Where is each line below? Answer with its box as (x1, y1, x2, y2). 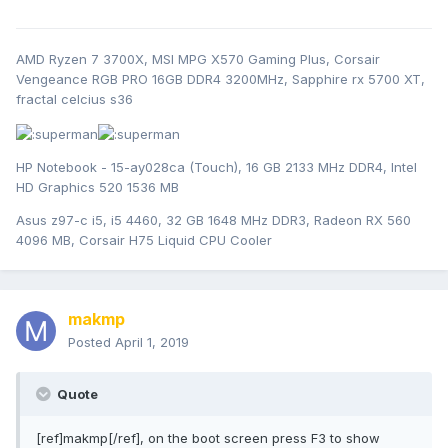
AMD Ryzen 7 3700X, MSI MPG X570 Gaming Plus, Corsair (16, 51, 380, 68)
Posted (68, 333, 115, 350)
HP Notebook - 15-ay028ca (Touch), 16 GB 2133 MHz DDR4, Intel (16, 158, 417, 175)
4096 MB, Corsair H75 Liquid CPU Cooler (16, 231, 272, 248)
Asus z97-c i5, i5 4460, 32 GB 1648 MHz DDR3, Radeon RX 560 (16, 211, 411, 228)
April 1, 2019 (115, 333, 189, 350)
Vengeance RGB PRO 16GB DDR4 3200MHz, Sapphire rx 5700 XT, (16, 71, 425, 88)
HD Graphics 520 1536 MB (16, 178, 179, 195)
